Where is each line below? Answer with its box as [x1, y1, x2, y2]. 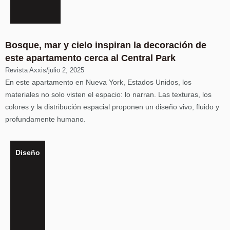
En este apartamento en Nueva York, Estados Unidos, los [5, 78, 191, 86]
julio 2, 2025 [48, 66, 84, 74]
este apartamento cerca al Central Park [5, 53, 176, 63]
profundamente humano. [5, 115, 86, 123]
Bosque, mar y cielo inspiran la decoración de [5, 40, 206, 50]
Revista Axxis [5, 66, 46, 74]
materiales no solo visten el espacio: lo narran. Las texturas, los [5, 90, 212, 99]
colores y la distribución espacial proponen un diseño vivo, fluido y [5, 103, 219, 111]
